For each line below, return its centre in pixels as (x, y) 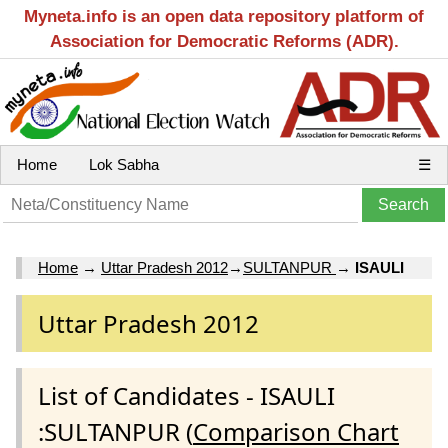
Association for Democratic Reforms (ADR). (224, 41)
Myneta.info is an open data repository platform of (224, 16)
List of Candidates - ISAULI (186, 395)
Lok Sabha (124, 164)
